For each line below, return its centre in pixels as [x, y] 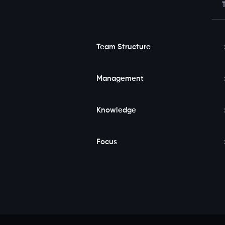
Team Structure [124, 47]
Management [120, 79]
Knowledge [116, 110]
